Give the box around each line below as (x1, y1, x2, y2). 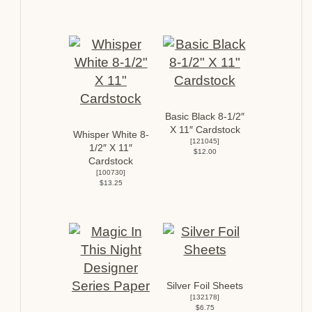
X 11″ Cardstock (169, 124, 240, 135)
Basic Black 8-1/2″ (165, 111, 244, 122)
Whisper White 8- (72, 129, 149, 140)
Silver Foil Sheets (166, 280, 243, 291)
